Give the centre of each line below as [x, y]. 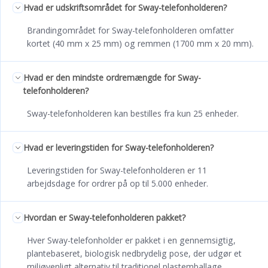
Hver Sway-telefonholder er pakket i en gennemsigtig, [131, 240]
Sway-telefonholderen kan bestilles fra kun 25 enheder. [133, 113]
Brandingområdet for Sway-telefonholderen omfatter [130, 30]
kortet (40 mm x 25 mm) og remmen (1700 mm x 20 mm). [140, 43]
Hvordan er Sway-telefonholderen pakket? [104, 217]
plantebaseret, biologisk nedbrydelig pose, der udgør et [134, 253]
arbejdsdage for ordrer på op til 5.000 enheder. [118, 183]
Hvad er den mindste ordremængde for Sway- [112, 77]
